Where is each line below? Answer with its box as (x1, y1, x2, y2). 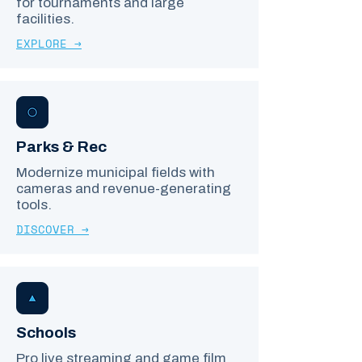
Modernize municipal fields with (16, 165, 215, 180)
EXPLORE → (16, 35, 82, 52)
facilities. (16, 11, 74, 27)
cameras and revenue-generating (16, 181, 231, 196)
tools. (16, 197, 52, 213)
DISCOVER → (16, 221, 89, 238)
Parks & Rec (16, 138, 107, 155)
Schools (16, 324, 76, 341)
